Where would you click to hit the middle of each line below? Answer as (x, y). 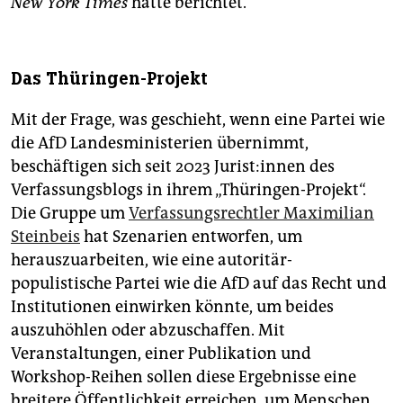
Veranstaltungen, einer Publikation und (161, 354)
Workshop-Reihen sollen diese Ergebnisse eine (184, 377)
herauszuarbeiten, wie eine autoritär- (152, 260)
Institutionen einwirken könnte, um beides (172, 307)
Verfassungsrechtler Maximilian (251, 214)
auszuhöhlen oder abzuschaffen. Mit (148, 331)
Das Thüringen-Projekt (109, 79)
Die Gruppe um (70, 214)
